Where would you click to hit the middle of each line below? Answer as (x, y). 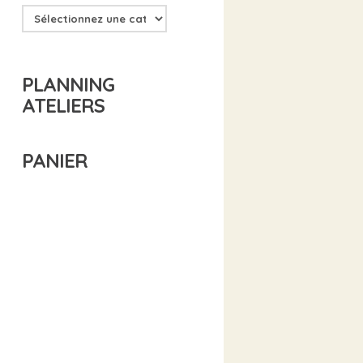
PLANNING (68, 85)
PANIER (55, 161)
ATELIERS (64, 106)
